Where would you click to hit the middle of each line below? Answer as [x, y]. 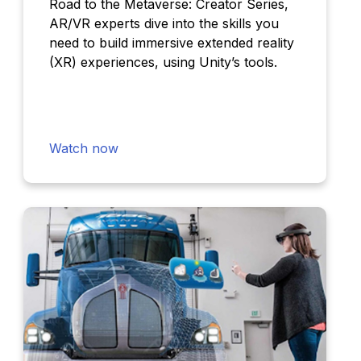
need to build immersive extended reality [171, 43]
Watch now [83, 149]
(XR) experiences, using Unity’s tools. [163, 62]
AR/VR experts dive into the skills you [164, 24]
